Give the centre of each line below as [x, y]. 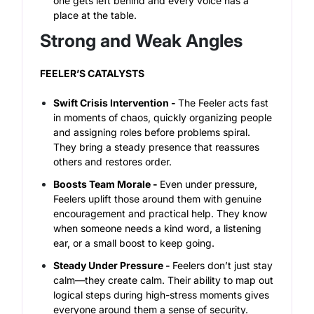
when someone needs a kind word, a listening [158, 228]
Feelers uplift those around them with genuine [158, 198]
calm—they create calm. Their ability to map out [164, 280]
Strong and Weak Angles [142, 40]
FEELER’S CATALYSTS [93, 73]
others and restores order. [114, 161]
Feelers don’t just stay [223, 265]
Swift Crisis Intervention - [116, 102]
